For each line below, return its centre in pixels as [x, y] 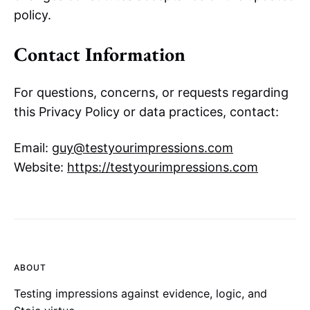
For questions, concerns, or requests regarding [151, 92]
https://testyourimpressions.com [163, 167]
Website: [40, 167]
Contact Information [100, 54]
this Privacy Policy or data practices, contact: [146, 112]
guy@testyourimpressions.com [143, 148]
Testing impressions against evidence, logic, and [140, 293]
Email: [33, 148]
